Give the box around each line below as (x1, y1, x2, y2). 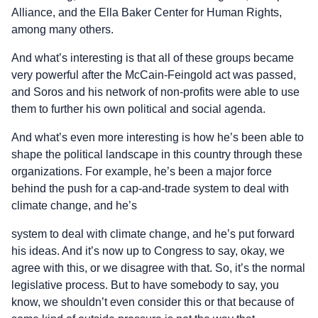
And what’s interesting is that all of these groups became (11, 51, 294, 64)
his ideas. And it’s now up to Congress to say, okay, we (11, 244, 285, 257)
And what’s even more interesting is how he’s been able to (11, 131, 304, 143)
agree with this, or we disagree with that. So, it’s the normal (11, 261, 305, 274)
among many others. (11, 23, 114, 35)
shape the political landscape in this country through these (11, 148, 302, 160)
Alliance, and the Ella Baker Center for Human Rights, (11, 6, 282, 18)
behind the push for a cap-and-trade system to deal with (11, 182, 289, 194)
